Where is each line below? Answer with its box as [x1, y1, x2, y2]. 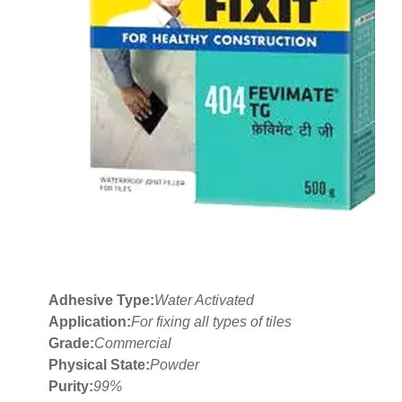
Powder [150, 357, 199, 373]
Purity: [48, 379, 93, 395]
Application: [48, 314, 131, 330]
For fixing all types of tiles [131, 314, 292, 330]
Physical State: [48, 357, 150, 373]
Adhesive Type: [48, 293, 154, 309]
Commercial [94, 336, 171, 352]
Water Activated [154, 293, 254, 309]
